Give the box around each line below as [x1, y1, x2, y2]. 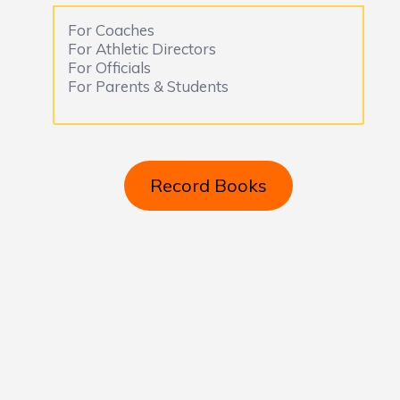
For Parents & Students [67, 77, 229, 96]
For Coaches [67, 21, 154, 39]
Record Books [149, 174, 267, 197]
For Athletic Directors [67, 39, 216, 58]
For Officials [67, 58, 151, 77]
